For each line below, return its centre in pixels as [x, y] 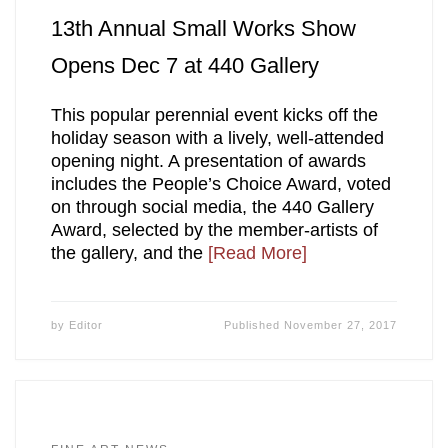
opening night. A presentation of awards [208, 161]
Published [254, 324]
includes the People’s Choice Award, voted [220, 184]
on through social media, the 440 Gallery [212, 207]
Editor [85, 324]
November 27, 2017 [341, 324]
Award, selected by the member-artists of [214, 230]
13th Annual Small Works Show [203, 28]
